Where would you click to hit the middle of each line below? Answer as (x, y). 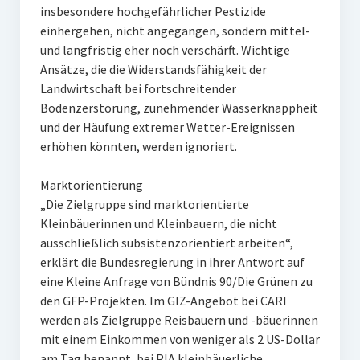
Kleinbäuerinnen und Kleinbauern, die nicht (158, 223)
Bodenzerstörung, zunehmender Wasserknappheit (179, 108)
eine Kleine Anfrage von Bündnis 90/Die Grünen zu (176, 281)
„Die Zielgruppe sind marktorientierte (144, 204)
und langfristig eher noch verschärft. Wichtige (165, 50)
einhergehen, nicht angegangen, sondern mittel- (175, 31)
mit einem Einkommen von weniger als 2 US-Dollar (180, 339)
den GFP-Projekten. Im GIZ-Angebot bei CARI (163, 301)
